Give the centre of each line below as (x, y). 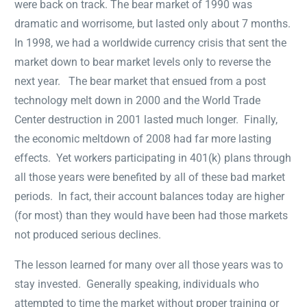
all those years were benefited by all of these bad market (150, 177)
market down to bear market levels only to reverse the (143, 62)
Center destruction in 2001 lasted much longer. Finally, (146, 119)
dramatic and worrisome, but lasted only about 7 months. (153, 23)
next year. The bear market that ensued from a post (140, 81)
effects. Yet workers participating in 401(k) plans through (153, 158)
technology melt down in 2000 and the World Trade (138, 100)
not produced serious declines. (88, 234)
